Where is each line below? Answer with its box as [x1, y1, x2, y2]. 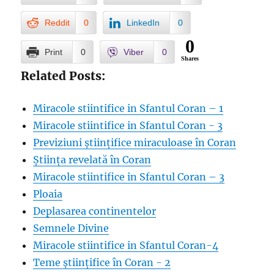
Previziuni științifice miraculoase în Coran [33, 136, 237, 149]
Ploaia [33, 188, 63, 200]
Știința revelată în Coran [33, 154, 152, 166]
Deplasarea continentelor [33, 205, 157, 217]
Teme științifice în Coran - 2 [33, 256, 171, 268]
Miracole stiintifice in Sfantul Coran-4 [33, 239, 219, 251]
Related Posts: [21, 68, 106, 83]
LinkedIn [127, 18, 160, 28]
